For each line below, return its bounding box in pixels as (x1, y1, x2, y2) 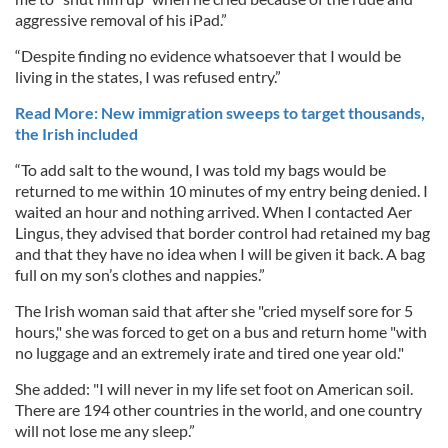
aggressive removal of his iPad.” (15, 9, 227, 29)
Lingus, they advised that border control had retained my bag (15, 222, 430, 242)
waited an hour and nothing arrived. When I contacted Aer (15, 201, 412, 221)
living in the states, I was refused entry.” (15, 66, 281, 86)
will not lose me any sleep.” (15, 420, 195, 440)
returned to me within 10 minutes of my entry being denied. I (15, 180, 428, 200)
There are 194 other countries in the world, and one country (15, 399, 422, 419)
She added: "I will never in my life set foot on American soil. (15, 378, 413, 398)
